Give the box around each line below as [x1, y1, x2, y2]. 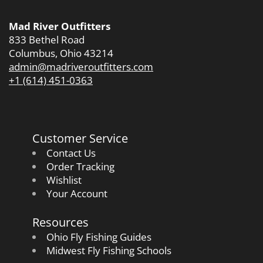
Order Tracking [46, 159, 114, 173]
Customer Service [32, 129, 128, 146]
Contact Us [46, 146, 96, 160]
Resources [32, 213, 89, 230]
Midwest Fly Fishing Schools [46, 243, 171, 257]
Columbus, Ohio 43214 [9, 46, 113, 60]
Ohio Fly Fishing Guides [46, 230, 151, 244]
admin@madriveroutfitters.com [9, 59, 153, 73]
